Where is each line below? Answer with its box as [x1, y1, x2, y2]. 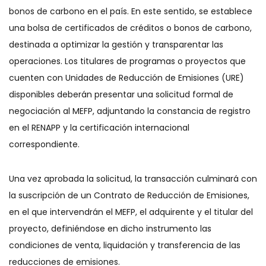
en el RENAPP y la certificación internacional [9, 122, 189, 134]
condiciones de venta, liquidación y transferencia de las [9, 239, 240, 251]
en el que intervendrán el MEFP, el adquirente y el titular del [9, 206, 253, 218]
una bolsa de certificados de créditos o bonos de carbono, [9, 22, 252, 34]
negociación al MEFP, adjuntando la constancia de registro [9, 105, 251, 117]
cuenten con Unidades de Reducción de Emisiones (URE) [9, 72, 244, 84]
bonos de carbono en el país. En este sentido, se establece [9, 5, 252, 17]
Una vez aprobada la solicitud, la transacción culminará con [9, 173, 257, 185]
